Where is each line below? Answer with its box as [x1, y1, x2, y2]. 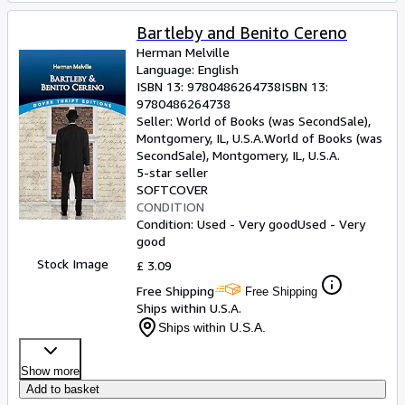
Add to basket [26, 382, 99, 396]
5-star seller [137, 165, 208, 180]
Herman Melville [137, 44, 230, 60]
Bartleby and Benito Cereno [137, 23, 347, 42]
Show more [21, 364, 80, 378]
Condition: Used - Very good [137, 216, 297, 231]
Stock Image [36, 256, 108, 271]
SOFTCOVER [137, 182, 208, 197]
